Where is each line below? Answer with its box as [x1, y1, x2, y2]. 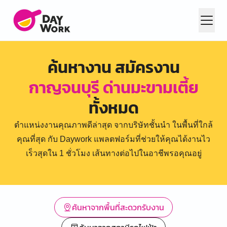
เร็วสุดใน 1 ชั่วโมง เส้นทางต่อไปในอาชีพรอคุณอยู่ [25, 149, 202, 158]
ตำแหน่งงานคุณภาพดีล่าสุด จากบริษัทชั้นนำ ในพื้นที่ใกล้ [14, 121, 213, 129]
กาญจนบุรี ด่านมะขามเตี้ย [28, 75, 199, 100]
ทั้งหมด [88, 96, 139, 120]
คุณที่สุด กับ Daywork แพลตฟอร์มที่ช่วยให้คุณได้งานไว [17, 135, 210, 143]
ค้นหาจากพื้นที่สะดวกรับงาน [72, 201, 164, 213]
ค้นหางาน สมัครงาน [47, 55, 180, 80]
